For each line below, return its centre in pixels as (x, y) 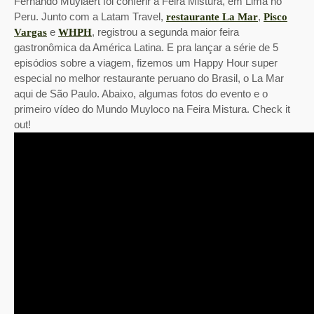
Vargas (30, 32)
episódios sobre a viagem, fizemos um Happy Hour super (146, 63)
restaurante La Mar (212, 17)
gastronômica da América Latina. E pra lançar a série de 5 (146, 47)
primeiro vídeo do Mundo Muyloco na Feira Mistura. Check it (152, 109)
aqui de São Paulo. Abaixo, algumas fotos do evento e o (141, 94)
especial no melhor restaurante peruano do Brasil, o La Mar (149, 78)
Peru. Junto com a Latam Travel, (90, 16)
